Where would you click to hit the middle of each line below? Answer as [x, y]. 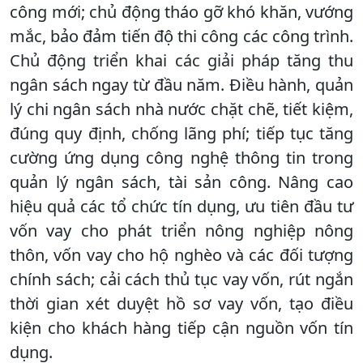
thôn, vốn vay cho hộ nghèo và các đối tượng [181, 255]
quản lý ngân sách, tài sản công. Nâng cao [181, 182]
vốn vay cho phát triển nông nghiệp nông [181, 231]
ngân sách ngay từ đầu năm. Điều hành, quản [181, 85]
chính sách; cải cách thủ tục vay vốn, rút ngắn [181, 280]
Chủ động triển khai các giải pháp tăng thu [181, 61]
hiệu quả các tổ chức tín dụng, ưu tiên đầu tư [181, 207]
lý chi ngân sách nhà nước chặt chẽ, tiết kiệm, [181, 109]
